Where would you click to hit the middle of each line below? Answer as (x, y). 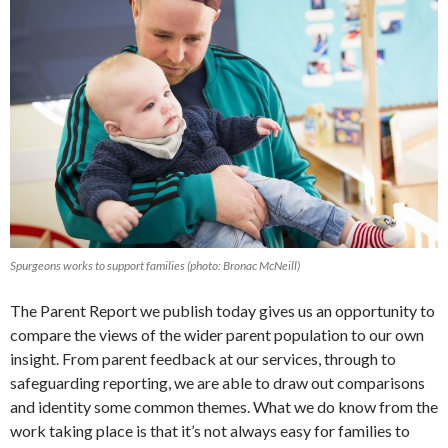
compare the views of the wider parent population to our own (217, 335)
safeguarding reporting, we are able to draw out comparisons (217, 383)
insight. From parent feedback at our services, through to (203, 359)
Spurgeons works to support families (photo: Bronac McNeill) (155, 266)
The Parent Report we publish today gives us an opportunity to (222, 311)
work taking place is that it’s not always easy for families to (210, 431)
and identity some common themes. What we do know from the (224, 407)
